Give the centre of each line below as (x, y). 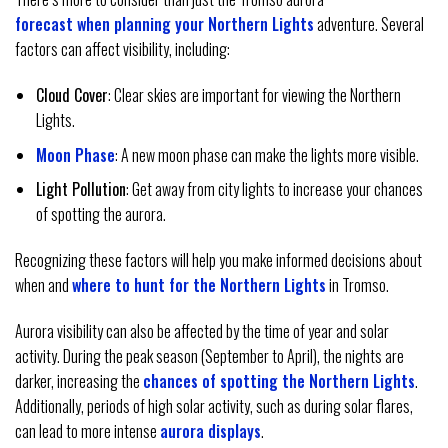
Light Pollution (80, 189)
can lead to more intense (87, 430)
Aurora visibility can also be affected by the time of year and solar (202, 330)
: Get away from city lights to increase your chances (274, 189)
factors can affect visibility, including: (122, 49)
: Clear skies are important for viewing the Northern (254, 95)
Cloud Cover (71, 95)
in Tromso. (357, 285)
